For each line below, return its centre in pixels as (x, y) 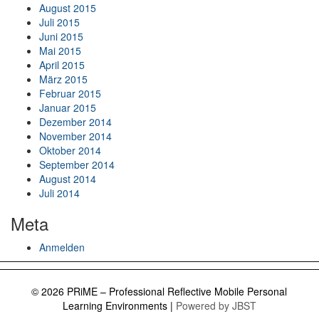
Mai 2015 (60, 51)
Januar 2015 (68, 108)
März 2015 (63, 79)
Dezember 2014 (75, 122)
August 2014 (68, 179)
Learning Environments (115, 306)
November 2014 (75, 136)
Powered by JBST (216, 306)
